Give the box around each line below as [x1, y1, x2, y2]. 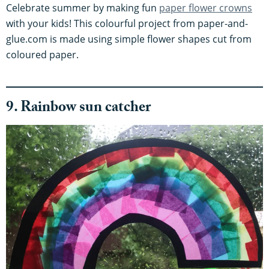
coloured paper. [6, 47, 79, 61]
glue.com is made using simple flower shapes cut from [6, 32, 252, 46]
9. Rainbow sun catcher [6, 95, 151, 122]
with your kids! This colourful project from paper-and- [6, 16, 248, 30]
